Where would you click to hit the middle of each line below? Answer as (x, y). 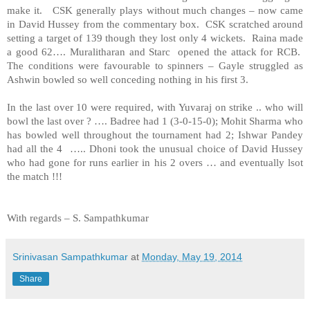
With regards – (40, 217)
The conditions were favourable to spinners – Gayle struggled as (155, 65)
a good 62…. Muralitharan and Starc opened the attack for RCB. (155, 51)
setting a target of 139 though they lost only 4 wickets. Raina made (155, 37)
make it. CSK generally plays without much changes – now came (155, 10)
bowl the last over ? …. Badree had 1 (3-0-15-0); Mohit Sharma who (155, 120)
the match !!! (35, 176)
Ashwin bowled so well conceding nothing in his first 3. (128, 79)
